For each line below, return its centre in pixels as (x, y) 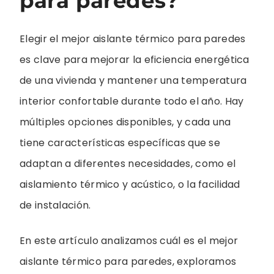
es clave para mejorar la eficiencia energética (135, 59)
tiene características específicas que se (120, 143)
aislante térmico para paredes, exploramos (128, 261)
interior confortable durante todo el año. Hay (132, 101)
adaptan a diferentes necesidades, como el (128, 163)
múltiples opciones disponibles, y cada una (125, 122)
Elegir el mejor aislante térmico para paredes (133, 39)
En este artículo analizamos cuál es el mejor (129, 240)
